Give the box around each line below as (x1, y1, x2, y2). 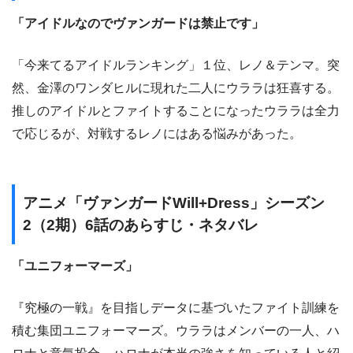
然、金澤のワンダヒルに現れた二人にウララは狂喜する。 (12, 80, 340, 95)
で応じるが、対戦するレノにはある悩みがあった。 (12, 126, 302, 140)
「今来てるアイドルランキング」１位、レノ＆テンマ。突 (12, 58, 340, 72)
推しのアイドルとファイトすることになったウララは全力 (12, 103, 340, 117)
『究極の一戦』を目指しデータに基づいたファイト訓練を (12, 300, 340, 314)
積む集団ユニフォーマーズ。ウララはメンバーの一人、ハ (12, 323, 340, 337)
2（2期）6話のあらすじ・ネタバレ (23, 216, 258, 233)
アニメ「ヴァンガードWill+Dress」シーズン (23, 194, 325, 211)
